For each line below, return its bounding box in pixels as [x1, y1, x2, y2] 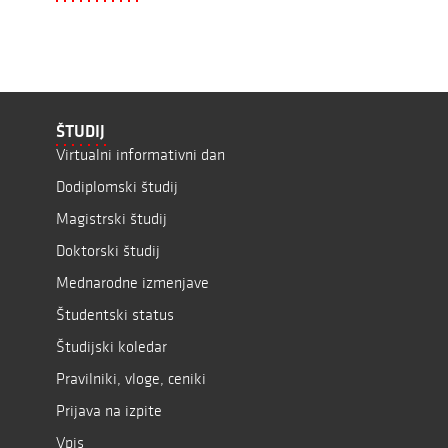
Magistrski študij [56, 209, 167, 228]
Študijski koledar [56, 337, 167, 356]
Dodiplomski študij [56, 177, 178, 196]
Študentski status [56, 305, 174, 324]
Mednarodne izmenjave [56, 273, 209, 292]
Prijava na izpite [56, 401, 162, 420]
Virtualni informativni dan [56, 145, 225, 164]
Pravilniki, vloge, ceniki [56, 369, 206, 388]
